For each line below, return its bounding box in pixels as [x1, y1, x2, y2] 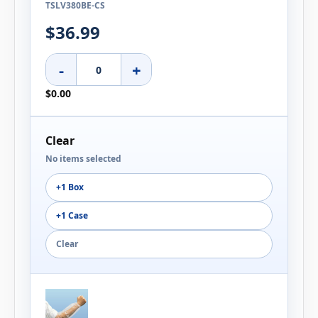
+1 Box [56, 181, 84, 194]
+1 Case [56, 209, 88, 222]
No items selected [45, 153, 121, 165]
